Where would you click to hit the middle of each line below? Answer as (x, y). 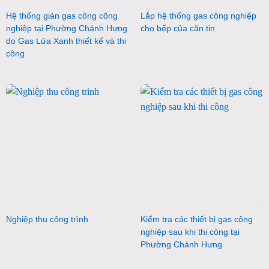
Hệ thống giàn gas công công (62, 16)
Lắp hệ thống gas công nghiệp (198, 16)
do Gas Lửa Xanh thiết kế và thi (66, 41)
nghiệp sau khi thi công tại (190, 232)
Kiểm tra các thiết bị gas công (196, 220)
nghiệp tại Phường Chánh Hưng (66, 29)
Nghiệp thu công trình (47, 220)
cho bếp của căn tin (177, 29)
